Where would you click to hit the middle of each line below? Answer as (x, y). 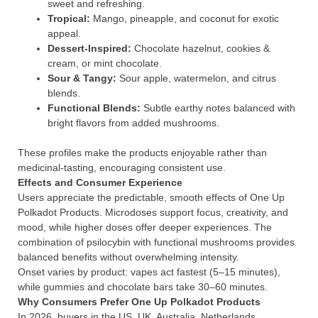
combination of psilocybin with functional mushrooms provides (156, 242)
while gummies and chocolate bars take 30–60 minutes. (143, 287)
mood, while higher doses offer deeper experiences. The (145, 227)
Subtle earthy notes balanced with (218, 108)
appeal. (64, 33)
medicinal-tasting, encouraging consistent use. (122, 168)
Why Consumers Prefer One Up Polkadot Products (139, 302)
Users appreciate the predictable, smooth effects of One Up (151, 197)
